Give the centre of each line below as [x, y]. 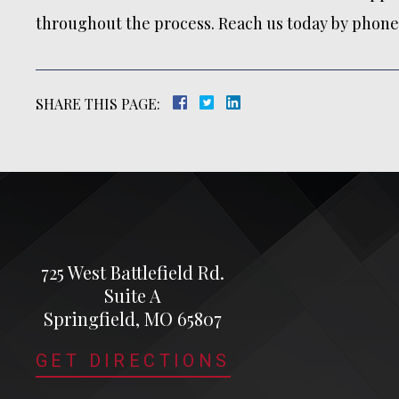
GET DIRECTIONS [133, 361]
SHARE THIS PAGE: [98, 104]
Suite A [133, 295]
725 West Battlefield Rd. [133, 272]
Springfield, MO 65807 [133, 318]
